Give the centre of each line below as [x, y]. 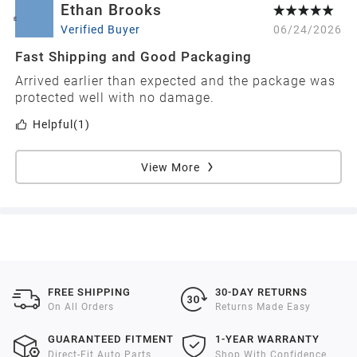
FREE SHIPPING [90, 292]
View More [170, 167]
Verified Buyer [101, 29]
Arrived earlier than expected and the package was [176, 81]
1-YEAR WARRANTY [268, 339]
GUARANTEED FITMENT [111, 339]
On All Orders [81, 307]
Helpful [53, 125]
